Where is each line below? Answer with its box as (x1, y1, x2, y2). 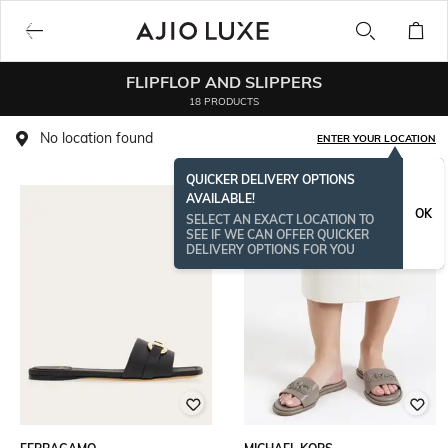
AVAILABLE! (186, 191, 255, 206)
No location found (40, 129, 153, 147)
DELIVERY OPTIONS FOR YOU (186, 242, 355, 257)
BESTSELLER (250, 201, 318, 214)
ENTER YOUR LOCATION (317, 132, 436, 145)
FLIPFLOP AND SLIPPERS (126, 71, 322, 92)
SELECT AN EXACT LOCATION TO (186, 212, 374, 227)
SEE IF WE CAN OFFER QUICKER (186, 227, 369, 242)
